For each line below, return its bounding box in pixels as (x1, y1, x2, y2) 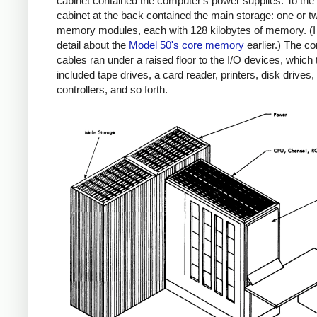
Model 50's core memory (129, 39, 244, 52)
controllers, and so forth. (57, 83, 168, 96)
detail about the (57, 39, 129, 52)
